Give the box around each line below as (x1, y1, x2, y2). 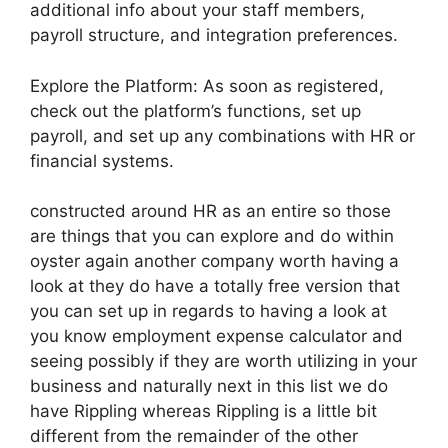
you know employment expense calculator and (30, 326, 403, 346)
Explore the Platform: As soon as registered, (30, 75, 384, 96)
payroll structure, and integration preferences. (30, 25, 398, 45)
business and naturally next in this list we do (30, 376, 388, 396)
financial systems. (30, 150, 174, 171)
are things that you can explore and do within (30, 226, 394, 246)
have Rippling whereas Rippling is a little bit (30, 401, 377, 421)
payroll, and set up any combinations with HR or (30, 125, 415, 146)
